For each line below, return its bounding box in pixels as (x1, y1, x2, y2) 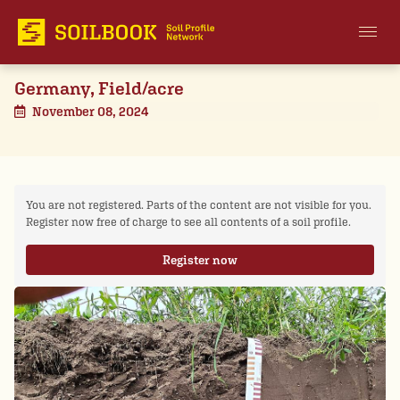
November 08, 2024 (32, 104, 148, 119)
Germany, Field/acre (14, 78, 184, 99)
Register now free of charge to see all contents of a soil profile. (25, 214, 351, 229)
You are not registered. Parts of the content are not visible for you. (25, 197, 371, 212)
